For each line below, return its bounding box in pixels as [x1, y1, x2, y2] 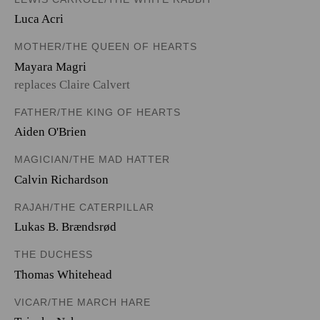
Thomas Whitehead [14, 267, 112, 281]
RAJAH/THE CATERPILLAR [14, 201, 154, 213]
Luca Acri [14, 12, 64, 26]
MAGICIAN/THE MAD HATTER [14, 154, 170, 165]
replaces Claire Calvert [14, 77, 130, 91]
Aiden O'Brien [14, 125, 86, 139]
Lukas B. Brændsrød [14, 220, 116, 234]
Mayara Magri [14, 59, 86, 74]
